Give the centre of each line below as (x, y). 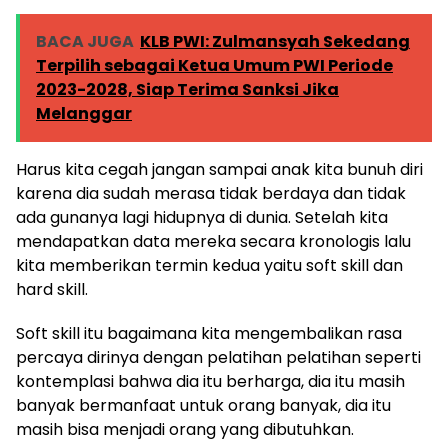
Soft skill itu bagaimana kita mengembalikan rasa (209, 334)
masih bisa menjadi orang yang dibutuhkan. (185, 430)
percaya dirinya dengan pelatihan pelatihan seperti (218, 358)
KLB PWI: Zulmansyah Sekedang (275, 42)
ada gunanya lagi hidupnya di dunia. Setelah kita (202, 218)
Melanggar (84, 114)
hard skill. (52, 290)
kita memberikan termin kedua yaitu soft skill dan (209, 266)
